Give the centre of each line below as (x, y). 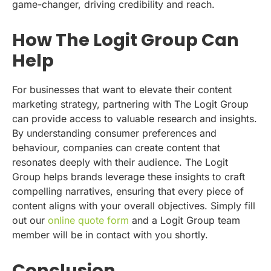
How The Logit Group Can (126, 40)
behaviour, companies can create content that (116, 148)
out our (30, 220)
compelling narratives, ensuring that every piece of (128, 191)
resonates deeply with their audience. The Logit (120, 162)
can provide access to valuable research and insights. (135, 119)
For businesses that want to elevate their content (122, 90)
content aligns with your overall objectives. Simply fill (134, 206)
